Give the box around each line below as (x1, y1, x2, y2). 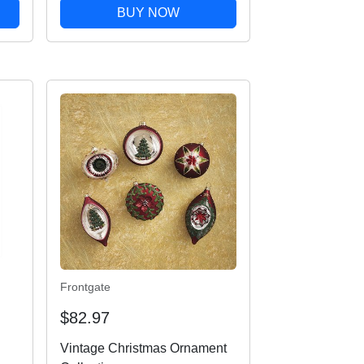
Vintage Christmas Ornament (59, 340, 227, 355)
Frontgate (59, 279, 110, 293)
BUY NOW (116, 5, 180, 19)
